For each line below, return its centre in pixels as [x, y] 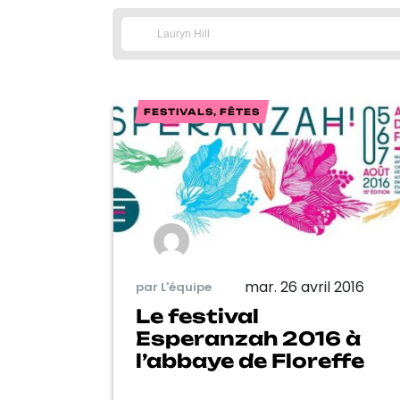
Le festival [197, 316]
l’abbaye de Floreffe [250, 360]
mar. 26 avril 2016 [304, 287]
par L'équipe [174, 287]
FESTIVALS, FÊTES [202, 112]
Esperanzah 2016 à [248, 338]
